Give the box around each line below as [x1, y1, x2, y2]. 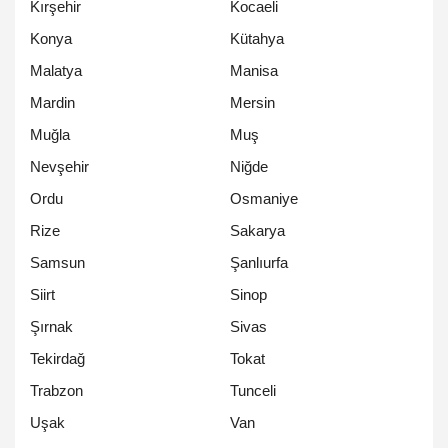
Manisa [230, 62, 278, 80]
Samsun [30, 254, 85, 272]
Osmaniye [230, 190, 298, 208]
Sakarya [230, 222, 285, 240]
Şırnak [30, 318, 73, 336]
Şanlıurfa [230, 254, 288, 272]
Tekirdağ [30, 350, 85, 368]
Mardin [30, 94, 75, 112]
